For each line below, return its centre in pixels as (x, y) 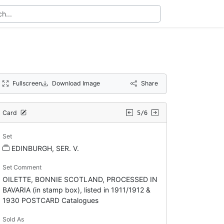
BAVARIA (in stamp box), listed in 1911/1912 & (76, 189)
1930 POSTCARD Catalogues (50, 200)
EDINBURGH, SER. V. (45, 148)
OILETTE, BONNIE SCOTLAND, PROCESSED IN (80, 179)
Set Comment (22, 167)
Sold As (13, 219)
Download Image (76, 83)
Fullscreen (27, 83)
